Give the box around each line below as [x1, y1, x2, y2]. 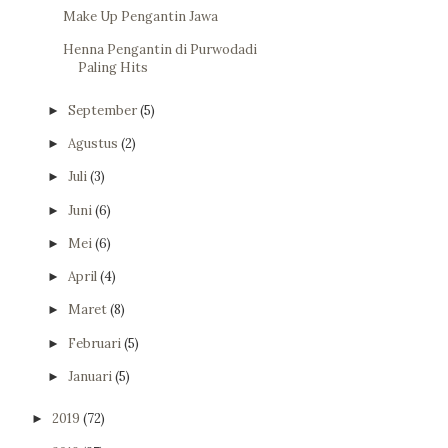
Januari [67, 367, 115, 385]
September [67, 101, 140, 119]
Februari [67, 334, 124, 352]
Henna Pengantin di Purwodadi [63, 41, 258, 59]
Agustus [67, 135, 121, 152]
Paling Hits [78, 59, 149, 77]
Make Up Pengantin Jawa [63, 8, 219, 25]
